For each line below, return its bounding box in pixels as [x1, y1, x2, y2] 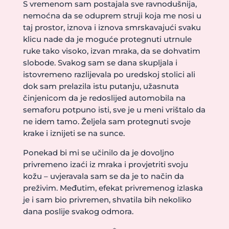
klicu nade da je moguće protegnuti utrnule [22, 34, 192, 44]
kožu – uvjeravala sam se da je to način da [22, 171, 184, 181]
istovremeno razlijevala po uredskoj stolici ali [22, 70, 195, 79]
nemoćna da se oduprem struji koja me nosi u [22, 11, 201, 20]
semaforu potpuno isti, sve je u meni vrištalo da [22, 105, 205, 114]
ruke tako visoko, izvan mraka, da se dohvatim [22, 46, 200, 56]
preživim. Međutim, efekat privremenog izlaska [22, 183, 203, 193]
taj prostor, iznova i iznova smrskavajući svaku [22, 22, 201, 32]
